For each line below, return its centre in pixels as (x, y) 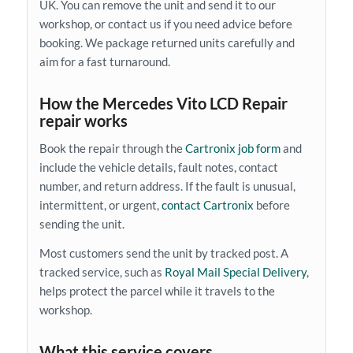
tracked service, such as (102, 272)
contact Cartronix (207, 205)
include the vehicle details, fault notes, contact (158, 167)
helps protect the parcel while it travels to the (157, 291)
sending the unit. (82, 224)
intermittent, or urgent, (100, 205)
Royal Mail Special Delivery (235, 272)
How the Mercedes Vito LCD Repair (163, 103)
